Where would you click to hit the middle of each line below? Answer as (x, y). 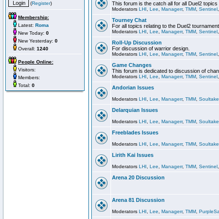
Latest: (26, 25)
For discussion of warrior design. (151, 48)
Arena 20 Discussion (138, 177)
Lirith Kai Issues (133, 155)
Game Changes (132, 65)
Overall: (27, 49)
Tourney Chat (129, 20)
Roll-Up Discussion (137, 43)
